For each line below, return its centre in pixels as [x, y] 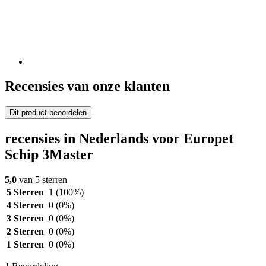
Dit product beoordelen [48, 113]
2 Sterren [25, 232]
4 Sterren [25, 205]
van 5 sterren [42, 180]
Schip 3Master [49, 155]
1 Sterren [25, 245]
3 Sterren [25, 218]
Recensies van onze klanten [87, 86]
